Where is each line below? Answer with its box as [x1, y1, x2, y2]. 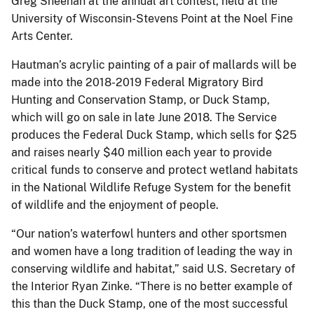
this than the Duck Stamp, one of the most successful [11, 296, 288, 310]
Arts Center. [11, 29, 73, 43]
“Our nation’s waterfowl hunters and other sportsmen [11, 226, 287, 240]
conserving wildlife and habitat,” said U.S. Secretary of [11, 261, 295, 275]
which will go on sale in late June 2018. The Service [11, 110, 277, 124]
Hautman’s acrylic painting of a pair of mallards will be [11, 57, 296, 71]
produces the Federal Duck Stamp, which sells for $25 [11, 128, 296, 142]
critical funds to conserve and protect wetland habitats [11, 163, 298, 177]
